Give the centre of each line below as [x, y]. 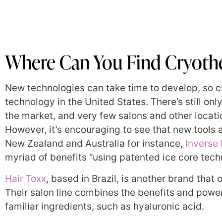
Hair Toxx [26, 178]
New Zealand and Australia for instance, [95, 144]
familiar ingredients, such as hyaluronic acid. [105, 206]
